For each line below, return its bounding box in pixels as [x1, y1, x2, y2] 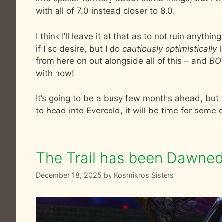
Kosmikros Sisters [114, 171, 174, 180]
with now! [36, 68, 74, 78]
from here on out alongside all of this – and [36, 55, 209, 66]
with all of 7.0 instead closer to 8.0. [36, 6, 175, 16]
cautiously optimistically [122, 43, 217, 54]
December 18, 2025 [36, 171, 102, 180]
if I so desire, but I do [36, 43, 122, 54]
